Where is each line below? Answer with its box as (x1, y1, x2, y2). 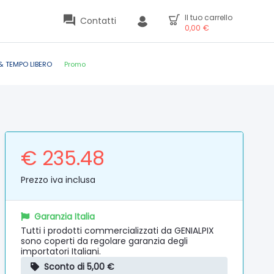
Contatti (80, 15, 116, 27)
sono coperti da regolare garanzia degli (21, 235, 188, 247)
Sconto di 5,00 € (44, 261, 115, 273)
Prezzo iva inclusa (21, 174, 96, 186)
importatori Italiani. (21, 245, 102, 257)
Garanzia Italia (34, 210, 95, 223)
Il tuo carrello (185, 12, 232, 23)
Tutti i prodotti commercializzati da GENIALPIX (21, 224, 215, 237)
